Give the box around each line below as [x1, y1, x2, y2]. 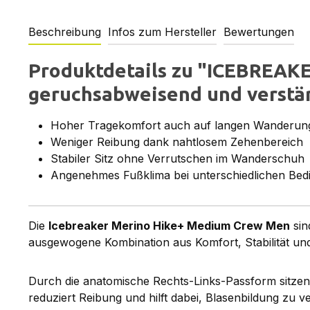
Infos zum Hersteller [108, 24, 217, 39]
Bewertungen [224, 24, 294, 39]
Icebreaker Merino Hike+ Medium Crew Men [48, 218, 290, 232]
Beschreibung [28, 24, 101, 39]
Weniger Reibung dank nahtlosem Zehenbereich [51, 134, 303, 149]
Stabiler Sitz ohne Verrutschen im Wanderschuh [51, 151, 304, 165]
